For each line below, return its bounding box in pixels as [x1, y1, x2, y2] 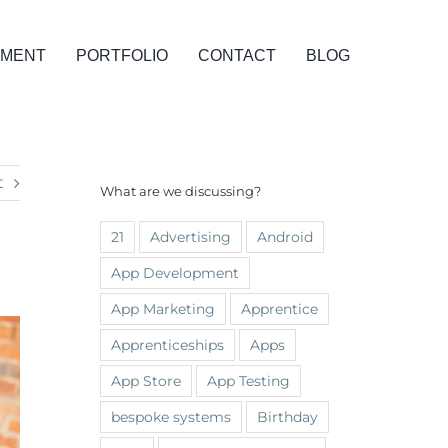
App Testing [207, 371, 290, 390]
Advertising [150, 227, 231, 246]
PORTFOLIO [75, 47, 168, 64]
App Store [111, 371, 181, 390]
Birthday [257, 407, 318, 426]
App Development [111, 263, 239, 282]
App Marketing [111, 299, 215, 318]
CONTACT [197, 47, 276, 64]
